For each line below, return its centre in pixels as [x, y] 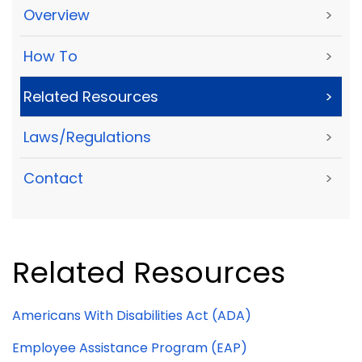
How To [51, 56]
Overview [57, 15]
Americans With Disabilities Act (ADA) [132, 315]
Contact [53, 178]
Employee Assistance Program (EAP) [130, 347]
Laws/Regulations [87, 137]
